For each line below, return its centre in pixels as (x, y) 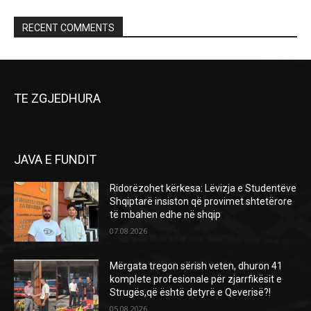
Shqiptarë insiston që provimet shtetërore (201, 201)
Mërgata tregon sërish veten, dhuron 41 (196, 266)
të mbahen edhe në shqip (166, 215)
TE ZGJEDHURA (57, 98)
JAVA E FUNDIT (55, 159)
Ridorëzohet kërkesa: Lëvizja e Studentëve (203, 188)
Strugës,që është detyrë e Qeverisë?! (191, 292)
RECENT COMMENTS (68, 28)
